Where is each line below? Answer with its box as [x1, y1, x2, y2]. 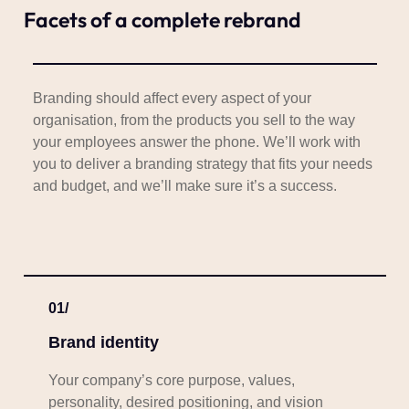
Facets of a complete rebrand [23, 6, 301, 34]
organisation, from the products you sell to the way [32, 112, 355, 129]
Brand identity [47, 333, 159, 352]
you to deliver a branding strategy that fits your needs [32, 156, 372, 173]
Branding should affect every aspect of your [32, 90, 311, 107]
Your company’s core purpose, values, [47, 372, 295, 389]
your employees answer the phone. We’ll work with [32, 134, 361, 151]
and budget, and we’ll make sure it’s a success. [32, 178, 337, 194]
